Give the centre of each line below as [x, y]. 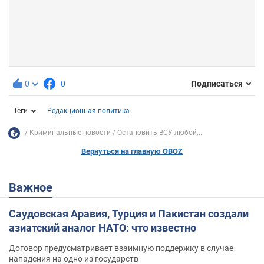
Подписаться [217, 84]
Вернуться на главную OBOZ [132, 151]
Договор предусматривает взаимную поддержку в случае [121, 248]
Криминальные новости [70, 133]
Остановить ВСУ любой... [160, 133]
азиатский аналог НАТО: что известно [103, 227]
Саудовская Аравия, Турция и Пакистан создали [129, 213]
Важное [34, 187]
